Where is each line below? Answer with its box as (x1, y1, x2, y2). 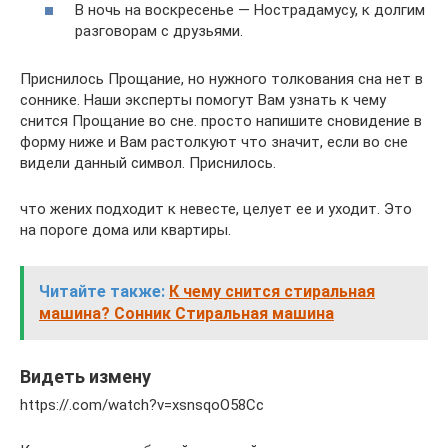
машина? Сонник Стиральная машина (39, 303, 334, 323)
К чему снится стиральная (169, 281, 375, 301)
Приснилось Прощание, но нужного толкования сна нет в (20, 69, 423, 88)
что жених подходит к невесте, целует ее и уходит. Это (20, 199, 412, 218)
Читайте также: (39, 281, 165, 301)
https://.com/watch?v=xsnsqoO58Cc (20, 395, 264, 414)
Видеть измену (20, 365, 151, 387)
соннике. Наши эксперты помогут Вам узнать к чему (20, 90, 386, 109)
